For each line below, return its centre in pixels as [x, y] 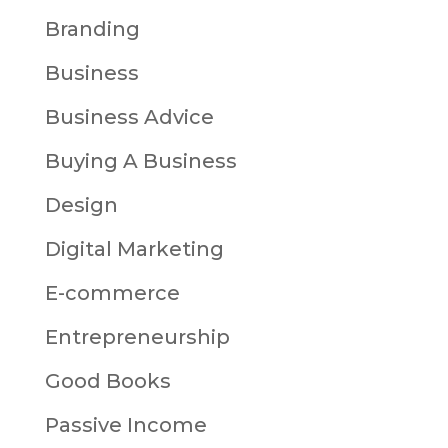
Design [81, 205]
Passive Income [125, 425]
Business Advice [129, 117]
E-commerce [112, 293]
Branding [92, 29]
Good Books [107, 381]
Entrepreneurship [137, 337]
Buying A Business [140, 161]
